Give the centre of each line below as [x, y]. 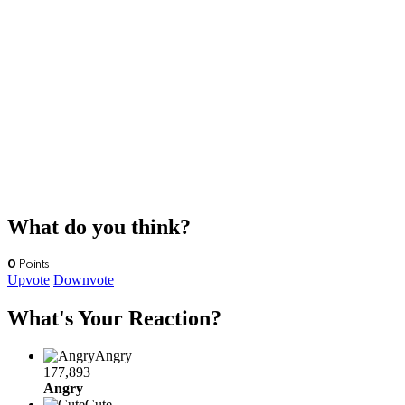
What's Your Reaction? [114, 318]
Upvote [28, 279]
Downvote [84, 279]
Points [33, 264]
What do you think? [99, 226]
